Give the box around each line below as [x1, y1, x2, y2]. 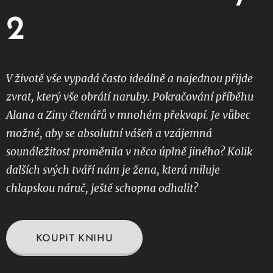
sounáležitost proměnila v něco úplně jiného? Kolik [6, 145, 252, 159]
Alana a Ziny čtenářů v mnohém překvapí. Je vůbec [6, 108, 250, 122]
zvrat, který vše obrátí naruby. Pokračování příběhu [6, 90, 253, 104]
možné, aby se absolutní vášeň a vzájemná [6, 127, 212, 141]
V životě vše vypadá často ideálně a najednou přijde [6, 72, 253, 86]
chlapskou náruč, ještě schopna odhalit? [6, 182, 200, 196]
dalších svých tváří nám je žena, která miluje [6, 163, 220, 177]
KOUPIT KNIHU [35, 234, 113, 244]
